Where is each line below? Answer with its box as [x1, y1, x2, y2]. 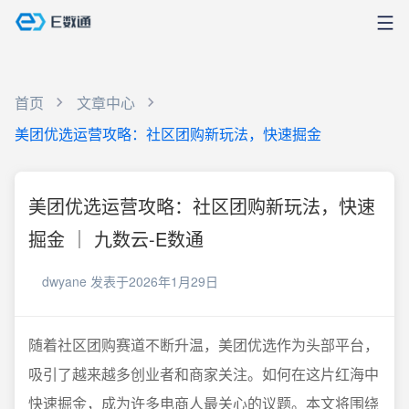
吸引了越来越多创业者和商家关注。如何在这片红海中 [28, 363, 379, 384]
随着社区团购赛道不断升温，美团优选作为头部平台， [28, 334, 379, 355]
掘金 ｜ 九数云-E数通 [28, 225, 204, 252]
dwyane [42, 272, 87, 290]
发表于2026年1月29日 [90, 272, 218, 290]
